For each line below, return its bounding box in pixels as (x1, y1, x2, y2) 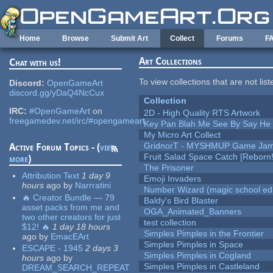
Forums (216, 34, 243, 43)
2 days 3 (85, 243, 119, 253)
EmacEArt (51, 231, 90, 241)
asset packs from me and (22, 202, 120, 212)
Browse (62, 34, 89, 43)
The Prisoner (144, 163, 194, 173)
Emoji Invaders (144, 174, 202, 184)
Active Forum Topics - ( (9, 141, 101, 154)
